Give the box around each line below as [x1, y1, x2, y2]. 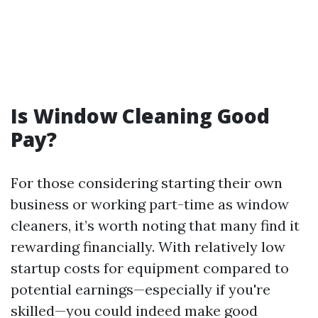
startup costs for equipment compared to [11, 259, 289, 277]
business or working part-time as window [11, 195, 289, 213]
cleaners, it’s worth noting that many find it [11, 216, 300, 234]
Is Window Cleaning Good [11, 102, 270, 129]
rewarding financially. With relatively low [11, 238, 285, 256]
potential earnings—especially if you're [11, 280, 270, 298]
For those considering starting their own [11, 174, 283, 192]
